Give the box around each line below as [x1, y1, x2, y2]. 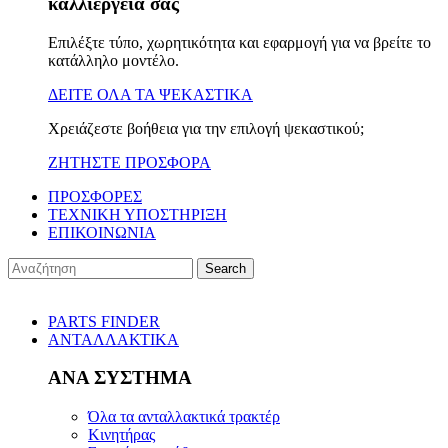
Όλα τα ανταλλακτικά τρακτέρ [88, 408, 280, 426]
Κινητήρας [88, 426, 155, 444]
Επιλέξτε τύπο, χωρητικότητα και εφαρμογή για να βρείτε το [48, 33, 431, 51]
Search [205, 260, 246, 276]
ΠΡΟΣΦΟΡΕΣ [48, 187, 142, 205]
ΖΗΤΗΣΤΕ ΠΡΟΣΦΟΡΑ [48, 153, 211, 171]
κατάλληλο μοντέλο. [48, 51, 179, 69]
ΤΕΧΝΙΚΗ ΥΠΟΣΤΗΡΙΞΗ [48, 205, 227, 223]
